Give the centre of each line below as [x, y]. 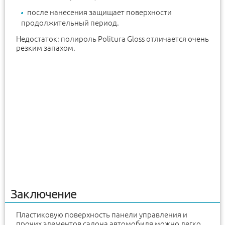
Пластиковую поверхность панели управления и [102, 214]
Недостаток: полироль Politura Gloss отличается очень [113, 39]
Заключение [43, 194]
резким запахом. [46, 48]
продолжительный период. [70, 23]
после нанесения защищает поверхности [99, 13]
